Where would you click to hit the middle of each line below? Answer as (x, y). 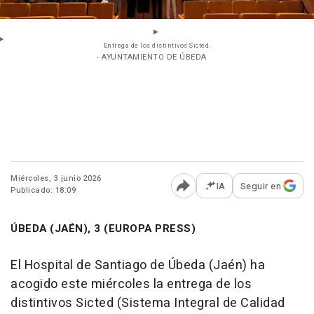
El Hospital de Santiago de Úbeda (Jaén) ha (138, 265)
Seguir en (260, 186)
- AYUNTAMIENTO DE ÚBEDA (152, 57)
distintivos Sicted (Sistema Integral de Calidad (148, 303)
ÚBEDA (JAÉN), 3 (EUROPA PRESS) (103, 228)
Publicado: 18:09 (43, 190)
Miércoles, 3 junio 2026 (56, 178)
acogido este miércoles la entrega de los (131, 284)
